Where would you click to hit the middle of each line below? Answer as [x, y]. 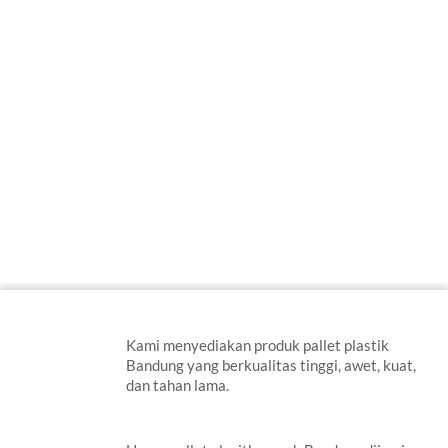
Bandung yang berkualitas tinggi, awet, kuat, [271, 365]
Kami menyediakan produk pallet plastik [258, 345]
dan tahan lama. [178, 385]
